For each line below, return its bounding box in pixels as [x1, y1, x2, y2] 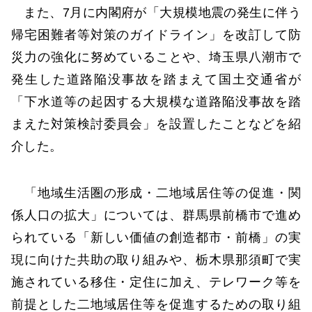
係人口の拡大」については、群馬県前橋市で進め [11, 208, 301, 223]
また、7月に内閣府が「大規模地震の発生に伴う [11, 5, 301, 19]
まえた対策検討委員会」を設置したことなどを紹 [11, 116, 301, 131]
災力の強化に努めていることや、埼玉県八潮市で [11, 49, 301, 64]
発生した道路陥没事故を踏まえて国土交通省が [11, 72, 301, 86]
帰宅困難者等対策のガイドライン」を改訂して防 [11, 27, 301, 42]
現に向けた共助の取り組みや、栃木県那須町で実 [11, 253, 301, 267]
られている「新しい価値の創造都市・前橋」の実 [11, 231, 301, 245]
